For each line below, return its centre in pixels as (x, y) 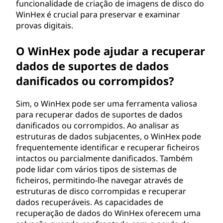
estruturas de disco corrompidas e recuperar (101, 191)
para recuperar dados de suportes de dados (99, 114)
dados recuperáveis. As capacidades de (90, 202)
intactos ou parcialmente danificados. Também (104, 158)
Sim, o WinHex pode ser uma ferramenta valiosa (107, 104)
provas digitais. (45, 25)
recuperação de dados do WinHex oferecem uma (108, 213)
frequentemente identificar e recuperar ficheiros (108, 147)
